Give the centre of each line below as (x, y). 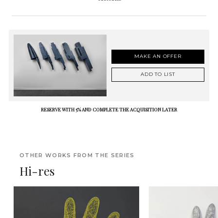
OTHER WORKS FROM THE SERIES (77, 155)
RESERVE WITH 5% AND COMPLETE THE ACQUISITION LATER (109, 110)
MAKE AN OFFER (158, 56)
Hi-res (37, 171)
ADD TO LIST (158, 74)
